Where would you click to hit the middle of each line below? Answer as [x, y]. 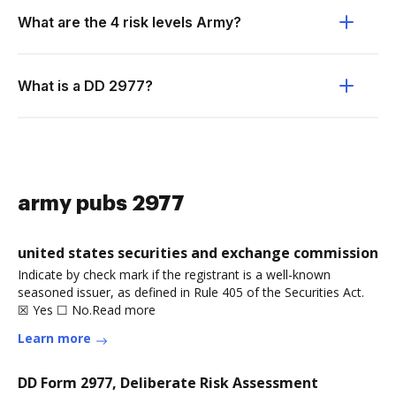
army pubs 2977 [101, 203]
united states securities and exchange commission [198, 253]
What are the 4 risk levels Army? [129, 22]
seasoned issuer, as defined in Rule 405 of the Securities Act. [191, 292]
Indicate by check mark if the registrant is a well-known [174, 274]
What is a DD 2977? [85, 86]
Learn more [54, 338]
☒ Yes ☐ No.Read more [87, 310]
